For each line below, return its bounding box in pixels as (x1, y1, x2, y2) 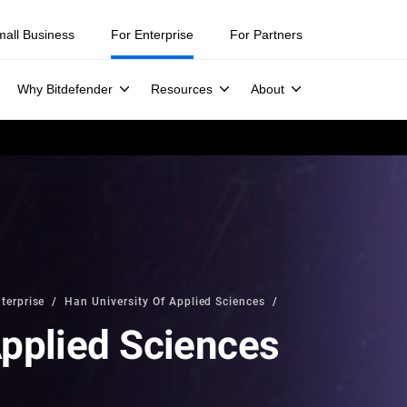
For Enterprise (111, 27, 194, 42)
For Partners (230, 27, 303, 42)
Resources (151, 82, 213, 96)
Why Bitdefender (17, 82, 113, 96)
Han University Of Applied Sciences (65, 293, 266, 308)
